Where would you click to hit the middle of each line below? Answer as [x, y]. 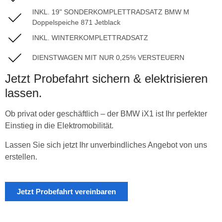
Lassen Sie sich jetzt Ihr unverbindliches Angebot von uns [106, 145]
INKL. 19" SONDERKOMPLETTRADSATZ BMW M [111, 12]
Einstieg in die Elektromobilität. [59, 126]
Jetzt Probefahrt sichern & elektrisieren [106, 79]
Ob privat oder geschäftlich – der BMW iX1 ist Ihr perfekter [106, 114]
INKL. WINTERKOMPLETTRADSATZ [90, 37]
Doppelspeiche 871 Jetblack [76, 23]
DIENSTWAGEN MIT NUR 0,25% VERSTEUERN [108, 57]
